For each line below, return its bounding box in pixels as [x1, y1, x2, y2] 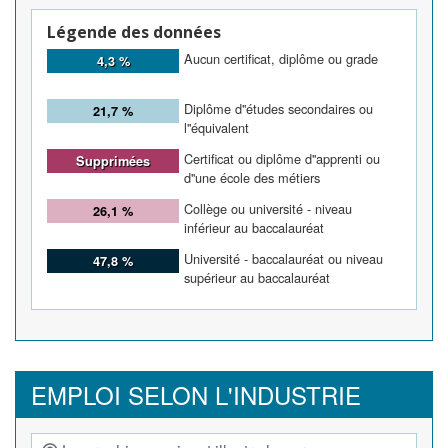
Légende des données [47, 21, 221, 44]
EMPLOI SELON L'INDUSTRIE [31, 377, 361, 413]
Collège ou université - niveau [184, 199, 352, 219]
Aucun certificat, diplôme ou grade [184, 49, 378, 69]
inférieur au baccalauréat [184, 218, 324, 238]
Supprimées [76, 151, 150, 170]
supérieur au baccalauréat [184, 268, 330, 288]
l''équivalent [184, 118, 249, 138]
